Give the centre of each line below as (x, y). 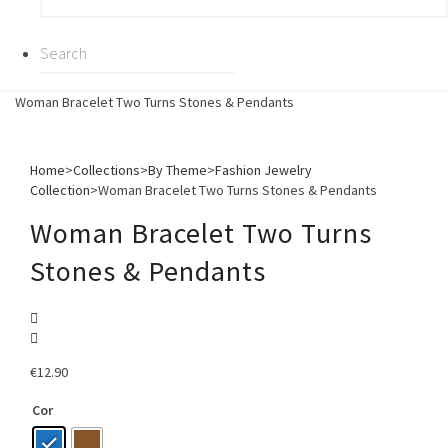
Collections (106, 169)
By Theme (177, 169)
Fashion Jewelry (263, 169)
